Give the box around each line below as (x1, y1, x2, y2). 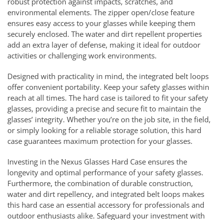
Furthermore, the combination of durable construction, (7, 178, 193, 189)
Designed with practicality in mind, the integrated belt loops (7, 71, 209, 82)
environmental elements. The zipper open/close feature (7, 7, 194, 18)
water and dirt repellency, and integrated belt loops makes (7, 189, 204, 199)
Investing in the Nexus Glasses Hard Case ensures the (7, 157, 187, 167)
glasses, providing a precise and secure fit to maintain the (7, 104, 201, 114)
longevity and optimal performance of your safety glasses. (7, 167, 203, 178)
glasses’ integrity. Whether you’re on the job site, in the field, (7, 114, 211, 125)
